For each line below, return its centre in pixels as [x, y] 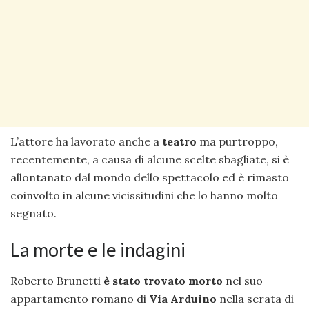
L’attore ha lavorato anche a [86, 141]
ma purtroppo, [237, 141]
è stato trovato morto [163, 280]
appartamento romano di [80, 298]
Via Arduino [183, 298]
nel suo [243, 280]
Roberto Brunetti [57, 280]
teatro [179, 141]
